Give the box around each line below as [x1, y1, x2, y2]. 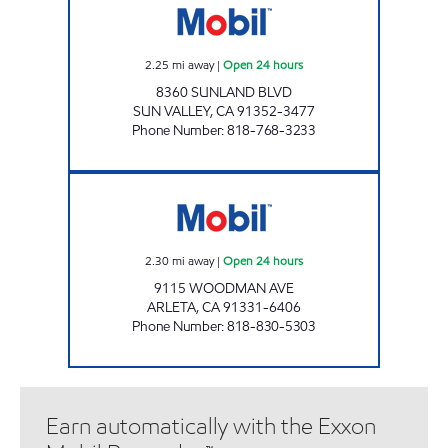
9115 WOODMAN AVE [154, 278, 294, 298]
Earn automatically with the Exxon [46, 411, 376, 441]
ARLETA [147, 297, 196, 317]
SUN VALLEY [133, 101, 210, 121]
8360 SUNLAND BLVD [156, 82, 292, 102]
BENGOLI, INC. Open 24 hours [223, 172, 372, 189]
